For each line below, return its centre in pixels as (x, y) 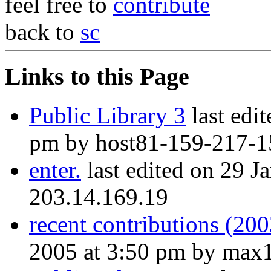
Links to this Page (97, 76)
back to (43, 31)
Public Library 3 (107, 116)
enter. (55, 170)
